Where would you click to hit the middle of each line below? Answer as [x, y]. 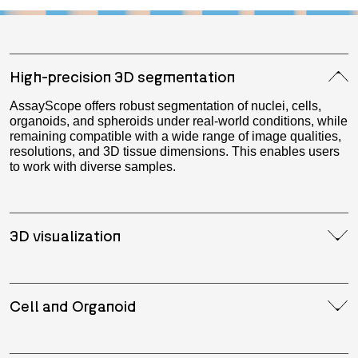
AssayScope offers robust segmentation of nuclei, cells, [165, 106]
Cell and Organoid [73, 306]
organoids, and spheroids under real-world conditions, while [179, 121]
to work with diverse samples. [93, 167]
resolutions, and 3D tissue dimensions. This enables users [175, 152]
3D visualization [65, 236]
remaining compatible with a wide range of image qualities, [175, 137]
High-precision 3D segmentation [122, 77]
